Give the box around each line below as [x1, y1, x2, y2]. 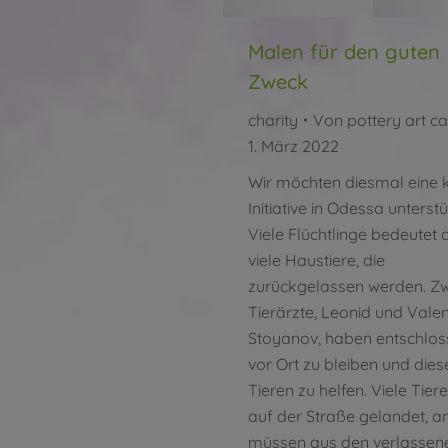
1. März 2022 [248, 136, 339, 157]
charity [248, 110, 298, 131]
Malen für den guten [248, 39, 440, 65]
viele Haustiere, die [248, 250, 385, 271]
